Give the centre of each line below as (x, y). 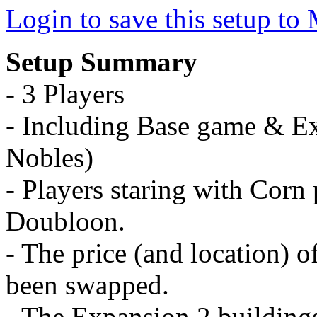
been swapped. (87, 284)
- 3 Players (65, 93)
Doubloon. (65, 221)
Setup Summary (102, 62)
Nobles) (50, 157)
